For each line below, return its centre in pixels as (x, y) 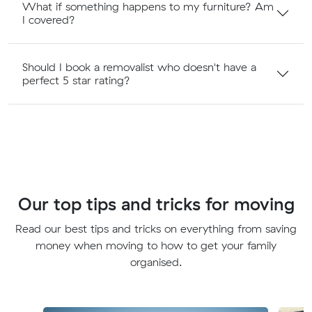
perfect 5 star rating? (76, 80)
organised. (156, 262)
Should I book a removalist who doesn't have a (139, 67)
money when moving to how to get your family (156, 245)
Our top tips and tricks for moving (156, 203)
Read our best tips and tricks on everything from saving (156, 228)
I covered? (49, 19)
